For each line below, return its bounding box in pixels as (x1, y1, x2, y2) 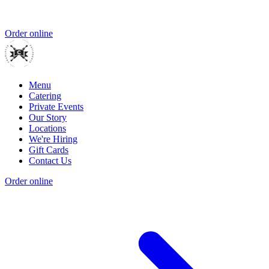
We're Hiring (29, 134, 77, 145)
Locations (29, 123, 66, 134)
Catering (29, 91, 61, 101)
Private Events (29, 101, 83, 112)
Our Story (29, 112, 67, 123)
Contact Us (29, 156, 71, 166)
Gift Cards (29, 145, 68, 156)
